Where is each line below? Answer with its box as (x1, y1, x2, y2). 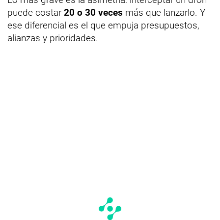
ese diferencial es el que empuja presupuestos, (7, 19, 199, 31)
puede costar (7, 6, 64, 18)
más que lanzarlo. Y (123, 6, 205, 18)
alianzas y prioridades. (7, 32, 98, 44)
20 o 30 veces (64, 6, 123, 18)
